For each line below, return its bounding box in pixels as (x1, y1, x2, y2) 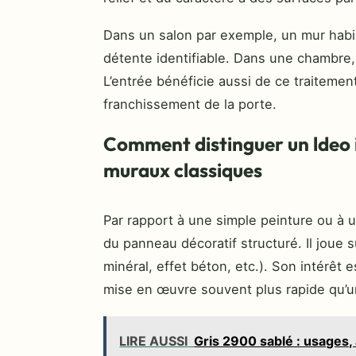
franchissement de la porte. (103, 96, 277, 113)
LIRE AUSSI (119, 332, 188, 349)
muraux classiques (103, 158, 262, 183)
